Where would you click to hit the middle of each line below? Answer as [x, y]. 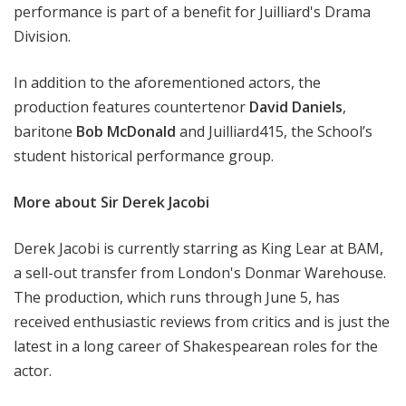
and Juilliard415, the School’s [274, 132]
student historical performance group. [144, 156]
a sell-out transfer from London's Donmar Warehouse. [200, 273]
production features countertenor [131, 107]
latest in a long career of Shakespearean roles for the [196, 347]
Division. [42, 37]
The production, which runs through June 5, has [177, 298]
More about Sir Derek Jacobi [111, 203]
